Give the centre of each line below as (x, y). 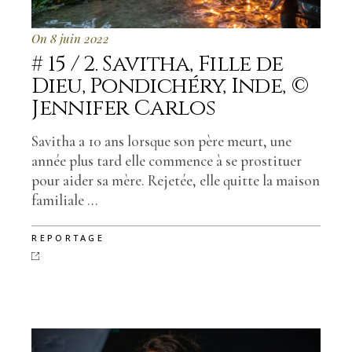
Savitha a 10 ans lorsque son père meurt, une (162, 141)
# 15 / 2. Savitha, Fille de (158, 64)
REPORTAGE (68, 237)
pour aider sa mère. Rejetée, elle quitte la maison (176, 180)
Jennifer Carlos (123, 108)
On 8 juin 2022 (71, 38)
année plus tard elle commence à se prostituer (167, 160)
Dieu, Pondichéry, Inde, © (170, 86)
